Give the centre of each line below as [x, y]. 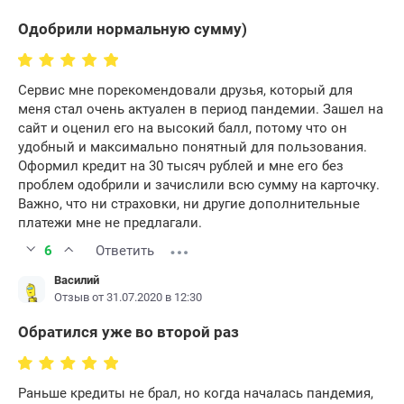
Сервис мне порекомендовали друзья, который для [185, 91]
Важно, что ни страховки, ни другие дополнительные [189, 204]
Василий [77, 280]
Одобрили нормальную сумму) [133, 29]
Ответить [125, 251]
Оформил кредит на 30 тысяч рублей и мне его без [181, 166]
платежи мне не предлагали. [110, 223]
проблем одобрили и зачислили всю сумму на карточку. [199, 185]
